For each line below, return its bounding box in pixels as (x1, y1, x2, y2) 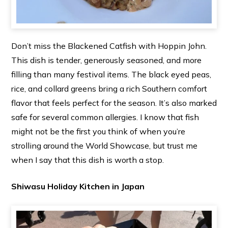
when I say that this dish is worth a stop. (11, 155, 164, 165)
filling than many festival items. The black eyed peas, (11, 69, 211, 80)
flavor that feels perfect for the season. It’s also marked (11, 98, 217, 108)
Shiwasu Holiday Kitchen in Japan (11, 181, 145, 192)
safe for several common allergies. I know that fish (11, 112, 199, 123)
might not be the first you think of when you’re (11, 126, 185, 137)
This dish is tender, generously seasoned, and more (11, 55, 202, 66)
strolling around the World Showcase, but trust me (11, 140, 197, 151)
